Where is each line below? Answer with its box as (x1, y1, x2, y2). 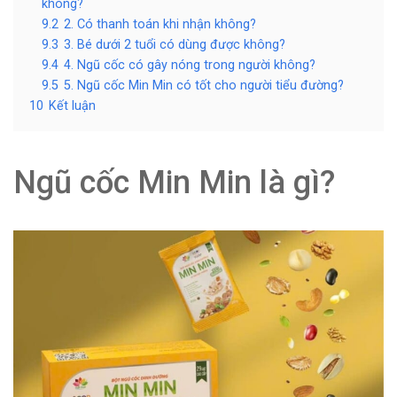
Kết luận (49, 98, 96, 113)
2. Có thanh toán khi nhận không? (64, 17, 256, 32)
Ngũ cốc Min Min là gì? (13, 164, 335, 201)
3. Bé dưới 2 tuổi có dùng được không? (64, 37, 285, 52)
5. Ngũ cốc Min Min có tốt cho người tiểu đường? (64, 78, 344, 93)
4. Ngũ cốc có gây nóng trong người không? (64, 58, 315, 73)
